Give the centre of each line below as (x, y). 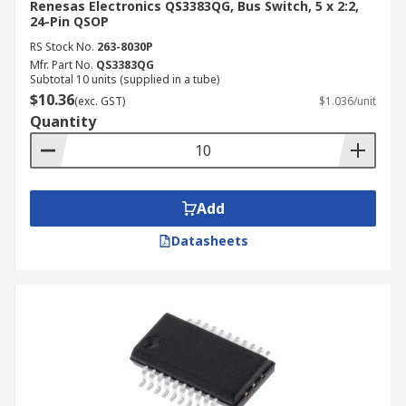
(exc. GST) (100, 101)
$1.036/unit (348, 101)
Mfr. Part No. (62, 65)
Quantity (63, 121)
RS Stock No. (62, 47)
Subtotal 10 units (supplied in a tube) (125, 79)
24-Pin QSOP (69, 21)
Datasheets (209, 241)
